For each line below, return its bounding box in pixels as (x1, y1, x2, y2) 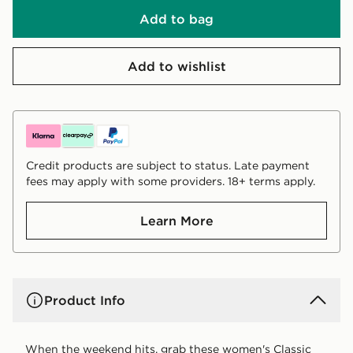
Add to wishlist (127, 58, 226, 74)
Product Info (44, 292, 125, 308)
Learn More (139, 212, 214, 229)
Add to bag (139, 10, 214, 27)
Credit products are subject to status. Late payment (26, 158, 310, 173)
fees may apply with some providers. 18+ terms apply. (26, 173, 315, 188)
